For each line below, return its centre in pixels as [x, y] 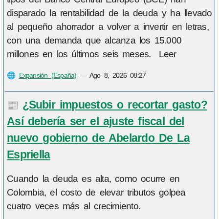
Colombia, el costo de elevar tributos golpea [96, 193]
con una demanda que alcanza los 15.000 [94, 41]
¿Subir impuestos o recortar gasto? [115, 104]
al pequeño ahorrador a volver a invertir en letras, [108, 27]
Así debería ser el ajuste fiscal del [96, 121]
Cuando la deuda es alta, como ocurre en [93, 179]
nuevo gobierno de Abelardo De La [98, 138]
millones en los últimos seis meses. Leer [92, 54]
